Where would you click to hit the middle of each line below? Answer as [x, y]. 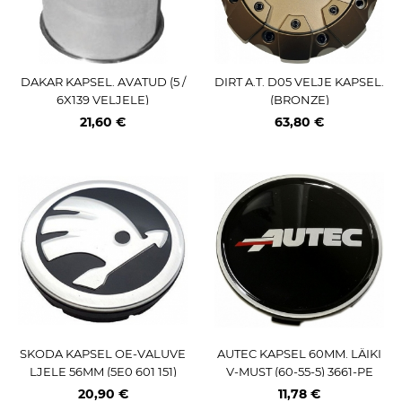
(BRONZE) [299, 99]
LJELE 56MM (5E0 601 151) [103, 371]
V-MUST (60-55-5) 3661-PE [299, 371]
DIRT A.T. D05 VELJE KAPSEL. [299, 81]
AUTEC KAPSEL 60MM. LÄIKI [299, 353]
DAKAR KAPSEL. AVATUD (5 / [103, 81]
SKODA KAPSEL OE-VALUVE [103, 353]
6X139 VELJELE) [103, 99]
